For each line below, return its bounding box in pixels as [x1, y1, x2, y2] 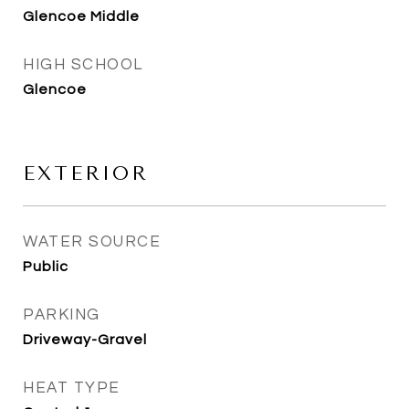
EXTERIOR [23, 163, 149, 184]
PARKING [23, 307, 100, 323]
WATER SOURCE [23, 234, 161, 250]
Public [23, 259, 68, 274]
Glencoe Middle [23, 9, 140, 24]
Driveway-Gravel [23, 332, 147, 347]
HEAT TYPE [23, 380, 121, 396]
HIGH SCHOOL [23, 57, 143, 73]
